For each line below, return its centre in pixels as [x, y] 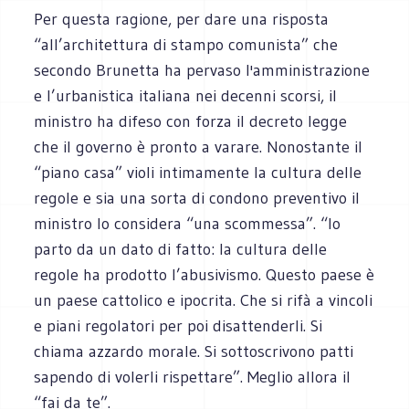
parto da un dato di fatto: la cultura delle [181, 249]
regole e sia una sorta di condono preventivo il [197, 198]
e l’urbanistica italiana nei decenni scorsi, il [186, 95]
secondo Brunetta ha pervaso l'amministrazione [202, 70]
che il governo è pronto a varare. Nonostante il [199, 147]
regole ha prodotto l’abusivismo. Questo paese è [204, 274]
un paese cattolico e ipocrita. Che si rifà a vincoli [204, 300]
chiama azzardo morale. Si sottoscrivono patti [194, 351]
